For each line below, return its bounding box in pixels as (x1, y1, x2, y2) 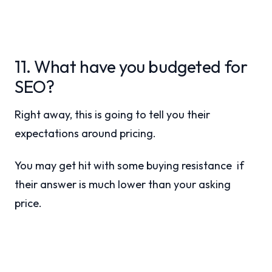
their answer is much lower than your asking (15, 177, 231, 191)
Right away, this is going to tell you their (15, 107, 210, 121)
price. (15, 196, 42, 210)
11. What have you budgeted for (15, 56, 248, 77)
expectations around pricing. (15, 126, 156, 140)
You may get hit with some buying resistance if (15, 158, 244, 172)
